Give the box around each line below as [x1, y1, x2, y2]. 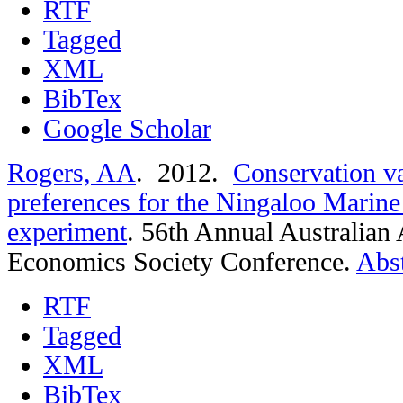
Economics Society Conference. [7, 246, 356, 276]
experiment [7, 217, 127, 246]
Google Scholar [43, 113, 211, 143]
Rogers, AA [7, 157, 136, 187]
